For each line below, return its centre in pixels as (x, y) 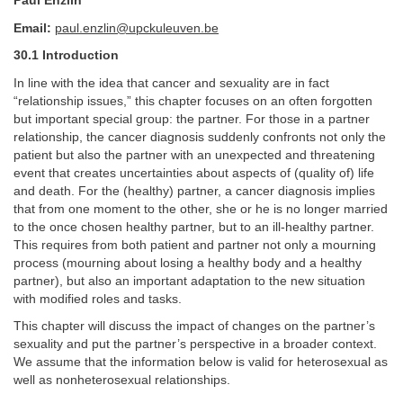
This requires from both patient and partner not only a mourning (195, 245)
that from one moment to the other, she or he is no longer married (201, 209)
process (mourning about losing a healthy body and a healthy (188, 263)
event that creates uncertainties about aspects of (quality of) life (194, 173)
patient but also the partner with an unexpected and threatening (194, 155)
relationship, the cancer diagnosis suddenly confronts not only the (200, 137)
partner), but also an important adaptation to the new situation (189, 281)
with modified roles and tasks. (98, 299)
